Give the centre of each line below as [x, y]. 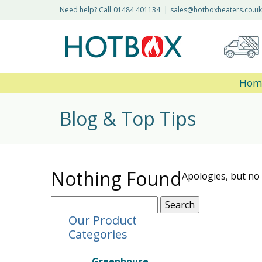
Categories [98, 234]
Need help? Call [86, 10]
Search [65, 202]
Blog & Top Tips [128, 118]
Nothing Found [116, 179]
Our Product [103, 220]
